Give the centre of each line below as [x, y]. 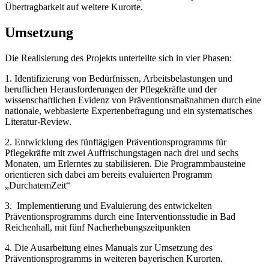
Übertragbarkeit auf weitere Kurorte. [74, 7]
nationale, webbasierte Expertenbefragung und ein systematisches [128, 110]
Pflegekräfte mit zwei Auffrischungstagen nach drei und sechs [122, 153]
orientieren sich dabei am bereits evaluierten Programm [108, 174]
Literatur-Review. [38, 121]
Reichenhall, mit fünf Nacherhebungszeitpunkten [98, 227]
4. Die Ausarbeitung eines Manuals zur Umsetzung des [109, 247]
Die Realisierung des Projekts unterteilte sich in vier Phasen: [118, 58]
